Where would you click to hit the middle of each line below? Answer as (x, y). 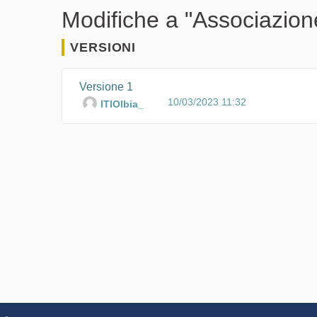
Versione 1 (106, 86)
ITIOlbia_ (122, 104)
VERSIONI (103, 47)
